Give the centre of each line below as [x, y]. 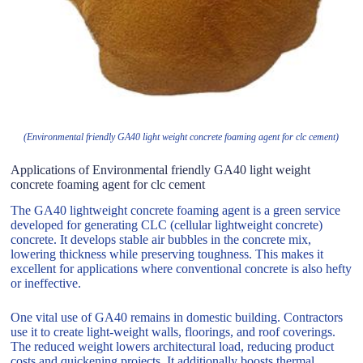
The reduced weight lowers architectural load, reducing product [173, 347]
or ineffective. [46, 284]
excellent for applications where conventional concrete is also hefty [181, 269]
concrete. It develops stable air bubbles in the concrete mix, [161, 240]
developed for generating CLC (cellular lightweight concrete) [167, 225]
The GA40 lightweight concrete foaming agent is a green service [176, 211]
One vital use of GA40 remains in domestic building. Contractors [177, 318]
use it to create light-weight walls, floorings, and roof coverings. [173, 332]
